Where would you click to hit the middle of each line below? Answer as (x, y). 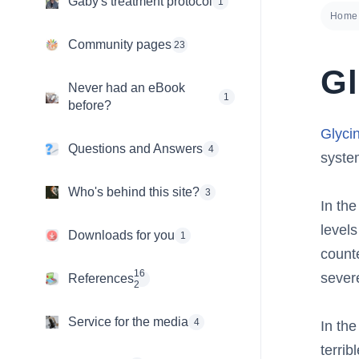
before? (90, 105)
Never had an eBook (127, 88)
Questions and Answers (135, 149)
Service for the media (128, 322)
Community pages (120, 44)
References (101, 278)
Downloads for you (121, 235)
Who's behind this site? (134, 192)
